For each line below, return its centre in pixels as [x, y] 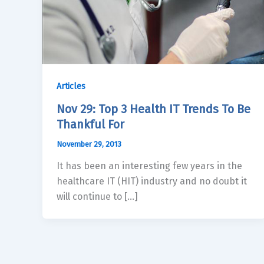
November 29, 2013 [89, 144]
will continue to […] [97, 197]
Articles [71, 86]
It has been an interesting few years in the [149, 166]
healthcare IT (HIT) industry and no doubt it [152, 181]
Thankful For [90, 124]
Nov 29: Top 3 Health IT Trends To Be [154, 109]
